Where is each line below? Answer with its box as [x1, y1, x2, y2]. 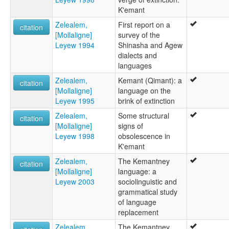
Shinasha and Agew [118, 40, 182, 51]
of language [118, 197, 156, 208]
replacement [118, 207, 158, 218]
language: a [118, 166, 156, 177]
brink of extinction [118, 96, 175, 106]
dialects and [118, 50, 157, 61]
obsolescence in [118, 131, 170, 142]
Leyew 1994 [55, 40, 95, 51]
